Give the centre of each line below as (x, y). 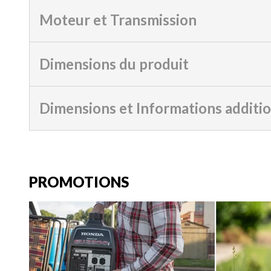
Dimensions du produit (114, 64)
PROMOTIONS (79, 182)
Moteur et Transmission (118, 19)
